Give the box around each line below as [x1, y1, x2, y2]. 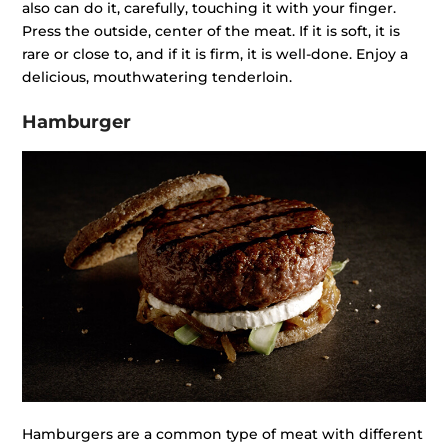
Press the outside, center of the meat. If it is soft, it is [22, 22, 401, 41]
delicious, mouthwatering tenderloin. [22, 68, 293, 87]
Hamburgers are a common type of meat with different [22, 425, 424, 444]
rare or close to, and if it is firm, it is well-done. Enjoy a [22, 45, 409, 64]
